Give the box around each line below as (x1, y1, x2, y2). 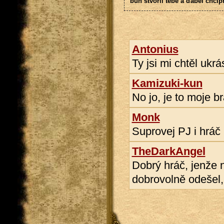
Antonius (131, 43, 178, 55)
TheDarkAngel (131, 145, 205, 157)
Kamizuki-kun (131, 77, 202, 89)
